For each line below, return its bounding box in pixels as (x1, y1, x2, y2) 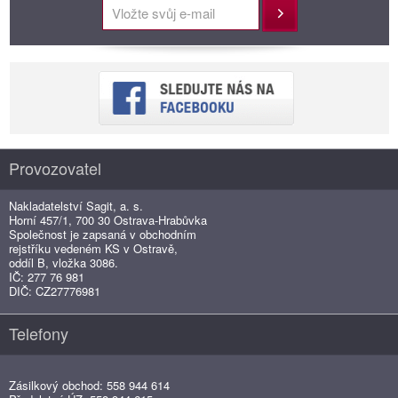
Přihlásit (261, 4, 306, 23)
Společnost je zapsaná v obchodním (9, 225, 196, 243)
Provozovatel (9, 155, 101, 179)
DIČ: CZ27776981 (9, 282, 100, 299)
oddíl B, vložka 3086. (9, 253, 118, 271)
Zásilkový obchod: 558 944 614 (9, 376, 170, 394)
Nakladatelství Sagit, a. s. (9, 196, 143, 214)
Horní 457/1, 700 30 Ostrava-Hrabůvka (9, 211, 207, 228)
